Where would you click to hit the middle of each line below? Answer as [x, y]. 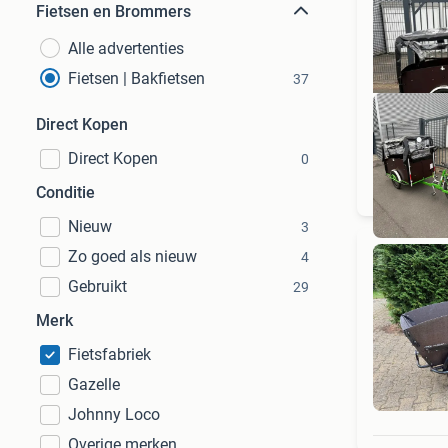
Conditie [65, 192]
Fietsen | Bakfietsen [136, 78]
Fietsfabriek [109, 354]
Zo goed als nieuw [132, 256]
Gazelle [94, 384]
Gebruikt [97, 286]
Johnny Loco [114, 414]
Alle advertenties [126, 48]
